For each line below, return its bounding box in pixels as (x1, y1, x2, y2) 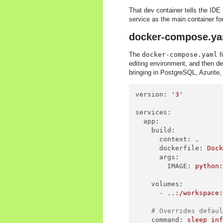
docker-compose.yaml (142, 51, 218, 58)
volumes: (151, 180, 184, 188)
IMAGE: (167, 162, 192, 170)
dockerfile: (159, 144, 204, 152)
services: (135, 109, 172, 116)
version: (135, 91, 168, 99)
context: (159, 135, 192, 143)
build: (151, 126, 176, 134)
